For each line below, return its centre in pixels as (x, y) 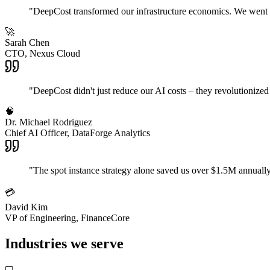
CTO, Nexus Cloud (42, 53)
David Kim (26, 207)
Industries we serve (64, 243)
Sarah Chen (27, 42)
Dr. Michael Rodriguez (49, 122)
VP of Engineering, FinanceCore (67, 218)
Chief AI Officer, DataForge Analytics (77, 133)
